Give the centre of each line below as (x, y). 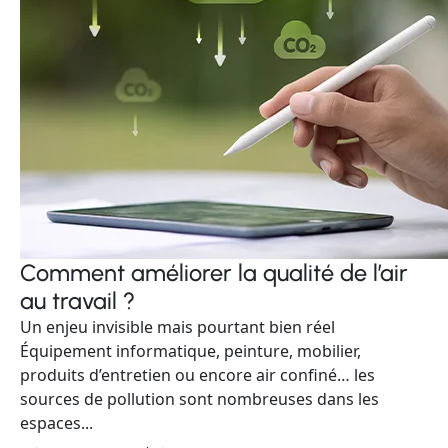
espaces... (56, 423)
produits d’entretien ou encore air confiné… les (197, 375)
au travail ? (77, 301)
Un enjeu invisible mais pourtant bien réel (177, 327)
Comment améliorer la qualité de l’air (214, 273)
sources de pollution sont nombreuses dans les (199, 399)
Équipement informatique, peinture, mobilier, (190, 351)
